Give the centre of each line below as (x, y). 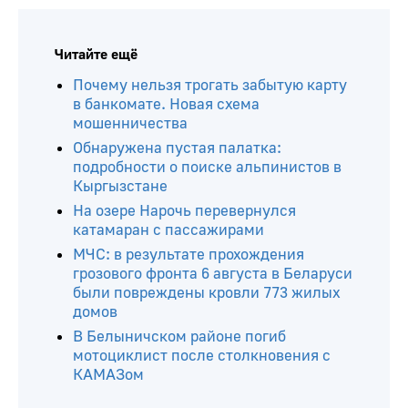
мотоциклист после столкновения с (202, 355)
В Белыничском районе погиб (179, 336)
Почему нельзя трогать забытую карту (210, 85)
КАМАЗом (108, 374)
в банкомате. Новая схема (166, 104)
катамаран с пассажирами (168, 229)
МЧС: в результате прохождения (189, 254)
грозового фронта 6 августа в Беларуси (213, 273)
